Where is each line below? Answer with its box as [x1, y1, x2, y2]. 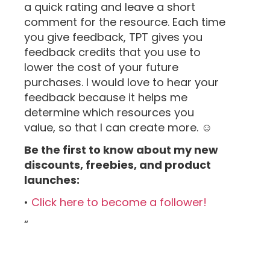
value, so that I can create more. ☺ [24, 119, 212, 135]
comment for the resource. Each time [24, 14, 225, 30]
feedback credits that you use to [24, 44, 201, 60]
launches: [24, 172, 80, 187]
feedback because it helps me [24, 89, 187, 105]
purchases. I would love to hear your [24, 74, 219, 90]
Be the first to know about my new [24, 142, 218, 157]
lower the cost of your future [24, 59, 178, 75]
